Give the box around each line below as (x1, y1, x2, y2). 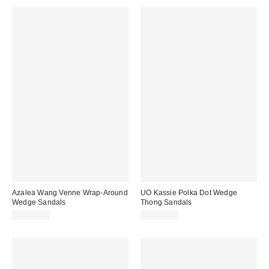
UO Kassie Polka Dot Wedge (141, 188, 237, 197)
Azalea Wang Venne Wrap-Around (12, 188, 128, 197)
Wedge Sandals (12, 198, 66, 207)
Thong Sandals (141, 198, 192, 207)
